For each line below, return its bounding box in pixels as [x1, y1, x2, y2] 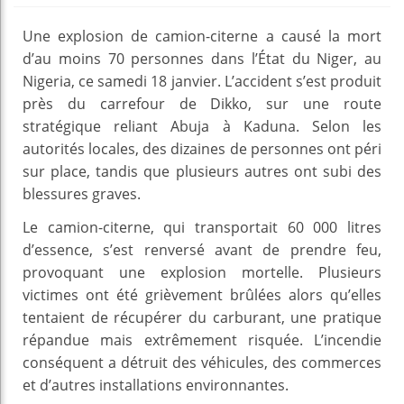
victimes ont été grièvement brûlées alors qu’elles [23, 284, 381, 305]
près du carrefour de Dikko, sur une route [23, 93, 381, 114]
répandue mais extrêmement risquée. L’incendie [23, 329, 381, 350]
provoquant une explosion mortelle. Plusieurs [23, 262, 381, 282]
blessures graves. [23, 183, 141, 204]
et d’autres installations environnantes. [23, 374, 289, 395]
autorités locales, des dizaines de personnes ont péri [23, 138, 381, 159]
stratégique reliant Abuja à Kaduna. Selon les [23, 115, 381, 136]
